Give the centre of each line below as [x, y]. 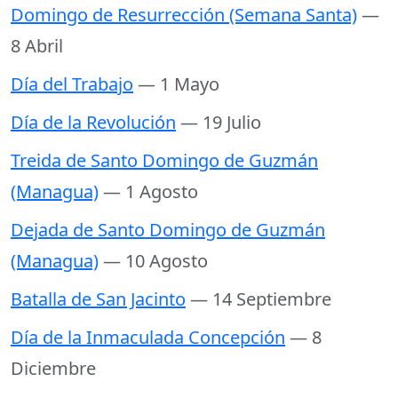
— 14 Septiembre [261, 299]
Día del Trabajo [72, 84]
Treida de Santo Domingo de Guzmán [164, 161]
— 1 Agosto [151, 192]
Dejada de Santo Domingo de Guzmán [168, 230]
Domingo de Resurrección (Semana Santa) [184, 15]
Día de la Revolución [93, 123]
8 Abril [37, 46]
